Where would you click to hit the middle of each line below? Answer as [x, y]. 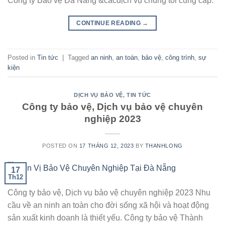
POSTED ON [61, 145]
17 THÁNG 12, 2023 [106, 145]
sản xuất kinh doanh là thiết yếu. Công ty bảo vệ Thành [105, 218]
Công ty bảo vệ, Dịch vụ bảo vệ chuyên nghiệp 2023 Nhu [109, 193]
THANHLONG [164, 145]
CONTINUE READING [109, 23]
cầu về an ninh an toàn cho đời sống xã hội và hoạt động [108, 205]
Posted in [22, 57]
